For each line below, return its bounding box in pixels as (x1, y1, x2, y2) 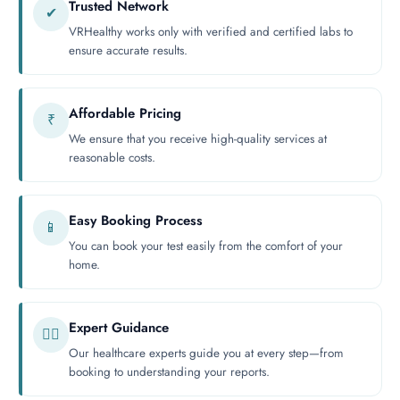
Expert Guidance (69, 318, 169, 338)
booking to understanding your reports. (69, 363, 270, 381)
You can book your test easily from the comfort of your (69, 237, 343, 255)
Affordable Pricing (69, 104, 181, 124)
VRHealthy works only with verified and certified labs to (69, 23, 353, 41)
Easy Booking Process (69, 211, 203, 231)
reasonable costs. (69, 149, 155, 167)
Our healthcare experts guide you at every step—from (69, 345, 344, 362)
